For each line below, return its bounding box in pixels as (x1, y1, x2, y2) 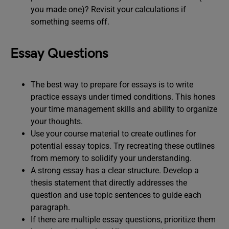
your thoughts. (31, 117, 83, 126)
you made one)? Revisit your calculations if (31, 5, 186, 14)
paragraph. (31, 202, 70, 212)
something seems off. (31, 17, 109, 27)
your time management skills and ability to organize (31, 104, 217, 114)
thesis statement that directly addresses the (31, 178, 187, 188)
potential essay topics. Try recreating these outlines (31, 141, 215, 151)
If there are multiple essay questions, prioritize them (31, 215, 216, 224)
